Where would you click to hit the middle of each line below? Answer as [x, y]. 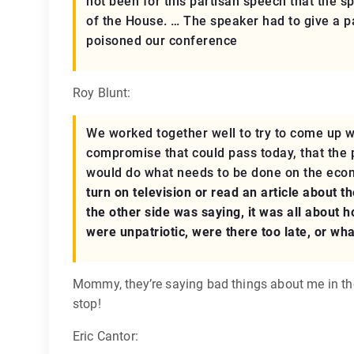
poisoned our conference [162, 41]
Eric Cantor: [105, 336]
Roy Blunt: [102, 93]
